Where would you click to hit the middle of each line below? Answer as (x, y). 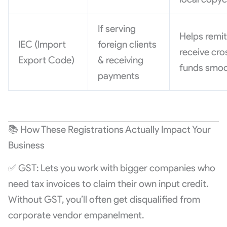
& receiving (121, 60)
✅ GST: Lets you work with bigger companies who (111, 168)
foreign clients (127, 45)
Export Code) (47, 60)
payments (119, 76)
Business (26, 145)
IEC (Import (42, 45)
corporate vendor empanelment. (76, 215)
